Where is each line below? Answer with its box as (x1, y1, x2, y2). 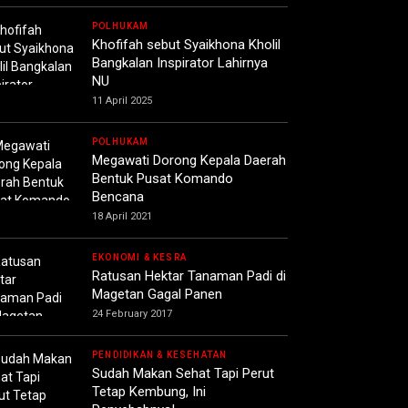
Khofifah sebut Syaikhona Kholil (92, 36, 280, 54)
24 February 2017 (92, 308, 172, 321)
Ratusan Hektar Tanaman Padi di (92, 268, 286, 285)
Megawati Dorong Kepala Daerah (92, 152, 286, 169)
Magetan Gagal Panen (92, 286, 222, 303)
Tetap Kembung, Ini (92, 383, 206, 401)
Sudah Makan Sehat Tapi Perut (92, 365, 274, 382)
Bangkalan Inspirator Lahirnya (92, 55, 268, 72)
